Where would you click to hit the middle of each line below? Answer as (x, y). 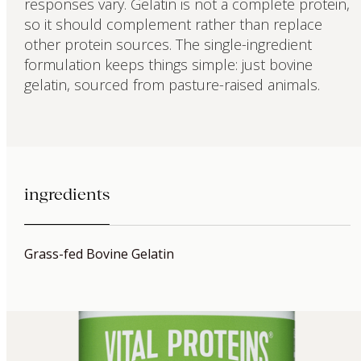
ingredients (66, 194)
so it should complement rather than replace (173, 24)
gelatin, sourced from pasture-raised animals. (172, 84)
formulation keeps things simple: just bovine (168, 64)
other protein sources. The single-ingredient (168, 44)
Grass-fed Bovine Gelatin (99, 253)
